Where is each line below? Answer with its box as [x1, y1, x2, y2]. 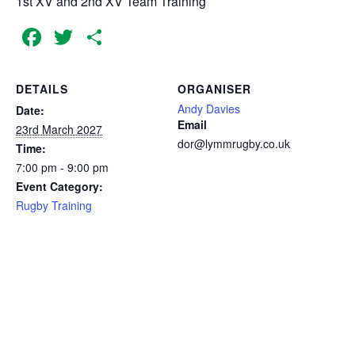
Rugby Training [16, 197, 92, 213]
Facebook [44, 18, 156, 55]
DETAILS [16, 80, 68, 97]
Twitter [76, 18, 151, 55]
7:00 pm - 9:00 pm [16, 158, 109, 175]
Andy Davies [177, 100, 240, 116]
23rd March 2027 [16, 120, 102, 137]
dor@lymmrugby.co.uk [177, 135, 290, 151]
